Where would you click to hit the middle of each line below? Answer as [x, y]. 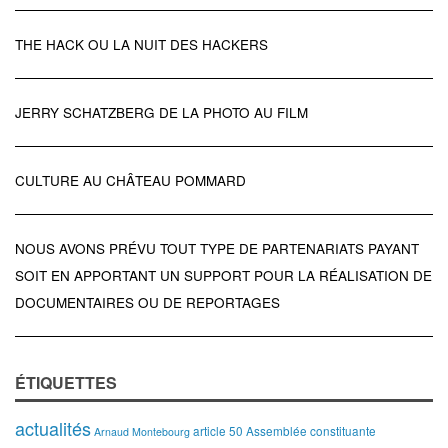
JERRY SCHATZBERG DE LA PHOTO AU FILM [161, 112]
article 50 [218, 430]
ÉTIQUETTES [66, 382]
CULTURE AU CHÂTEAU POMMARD [130, 180]
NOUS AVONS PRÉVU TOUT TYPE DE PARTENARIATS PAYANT [217, 248]
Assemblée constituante [311, 430]
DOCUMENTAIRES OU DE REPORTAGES [147, 302]
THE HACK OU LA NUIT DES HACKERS [141, 44]
